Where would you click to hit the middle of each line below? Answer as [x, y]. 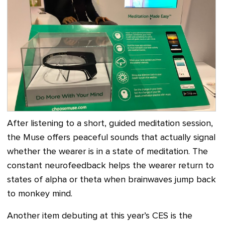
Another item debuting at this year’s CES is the [100, 216]
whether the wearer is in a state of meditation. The [107, 152]
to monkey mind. [40, 194]
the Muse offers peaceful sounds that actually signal [111, 138]
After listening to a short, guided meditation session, [110, 124]
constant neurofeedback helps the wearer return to [110, 166]
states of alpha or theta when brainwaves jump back [111, 180]
